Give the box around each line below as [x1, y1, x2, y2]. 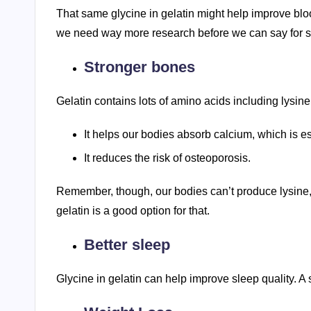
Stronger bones [84, 58, 195, 76]
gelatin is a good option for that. [56, 205, 210, 217]
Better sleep [84, 236, 170, 254]
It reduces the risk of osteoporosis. [84, 152, 251, 165]
